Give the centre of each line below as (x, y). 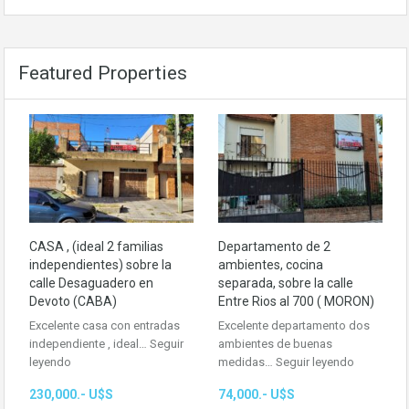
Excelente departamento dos (294, 325)
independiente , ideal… (89, 343)
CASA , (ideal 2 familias (96, 246)
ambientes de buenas (275, 343)
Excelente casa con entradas (105, 325)
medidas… (247, 362)
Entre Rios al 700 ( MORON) (296, 301)
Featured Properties (103, 73)
